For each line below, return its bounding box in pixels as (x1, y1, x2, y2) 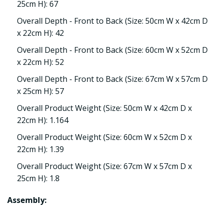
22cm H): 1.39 (17, 144, 64, 155)
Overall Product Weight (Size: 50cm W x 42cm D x (17, 103, 192, 113)
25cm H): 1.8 (17, 173, 60, 184)
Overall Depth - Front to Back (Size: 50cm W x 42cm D (17, 15, 208, 26)
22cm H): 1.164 (17, 115, 68, 125)
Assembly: (7, 195, 46, 205)
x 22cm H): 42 (17, 28, 64, 38)
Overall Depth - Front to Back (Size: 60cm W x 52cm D (17, 45, 208, 55)
